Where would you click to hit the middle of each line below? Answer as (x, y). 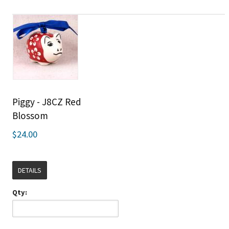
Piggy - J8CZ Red (47, 102)
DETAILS (29, 170)
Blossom (30, 116)
